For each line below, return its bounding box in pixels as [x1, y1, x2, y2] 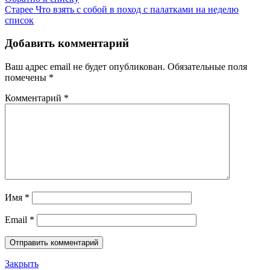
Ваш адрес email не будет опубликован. [5, 61, 165, 72]
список [5, 14, 34, 25]
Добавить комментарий [5, 37, 129, 50]
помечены [5, 72, 49, 83]
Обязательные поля [168, 61, 247, 72]
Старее [5, 4, 33, 14]
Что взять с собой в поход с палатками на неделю [36, 4, 239, 14]
